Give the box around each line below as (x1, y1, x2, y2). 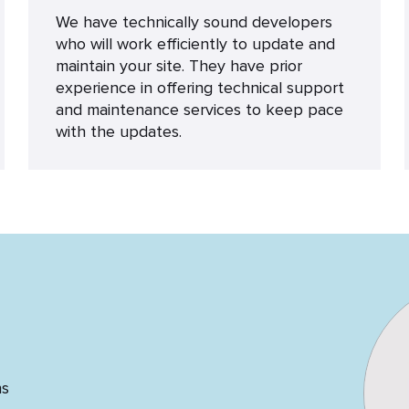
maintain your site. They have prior (55, 56, 302, 76)
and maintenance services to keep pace (55, 100, 343, 120)
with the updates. (55, 121, 182, 142)
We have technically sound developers (55, 12, 332, 32)
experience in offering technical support (55, 78, 344, 98)
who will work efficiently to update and (55, 34, 335, 54)
